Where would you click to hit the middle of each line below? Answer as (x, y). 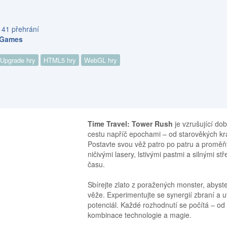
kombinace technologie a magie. (140, 215)
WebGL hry (101, 60)
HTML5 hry (60, 60)
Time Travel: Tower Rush (130, 124)
